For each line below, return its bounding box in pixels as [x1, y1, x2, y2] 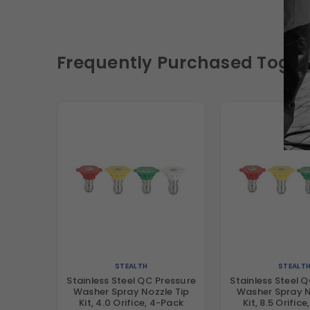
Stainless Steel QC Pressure [66, 274, 197, 288]
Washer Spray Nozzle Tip [73, 285, 190, 299]
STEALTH [115, 260, 148, 271]
